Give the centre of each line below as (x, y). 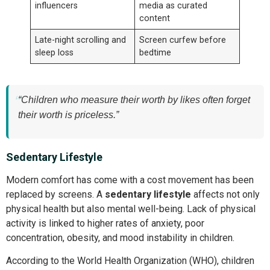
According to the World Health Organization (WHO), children (130, 261)
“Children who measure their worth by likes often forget (134, 100)
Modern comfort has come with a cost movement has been (130, 180)
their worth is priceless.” (68, 115)
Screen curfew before (183, 40)
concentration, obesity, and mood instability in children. (120, 237)
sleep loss (55, 53)
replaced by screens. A (55, 194)
